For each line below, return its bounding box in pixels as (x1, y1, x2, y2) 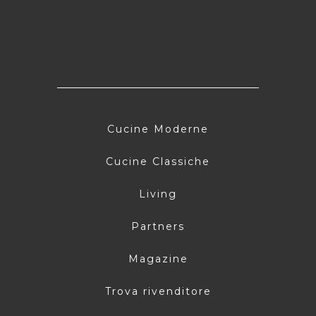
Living (139, 187, 177, 200)
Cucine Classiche (106, 154, 210, 168)
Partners (131, 219, 185, 233)
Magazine (128, 252, 188, 265)
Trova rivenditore (104, 284, 212, 298)
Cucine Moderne (107, 122, 209, 135)
